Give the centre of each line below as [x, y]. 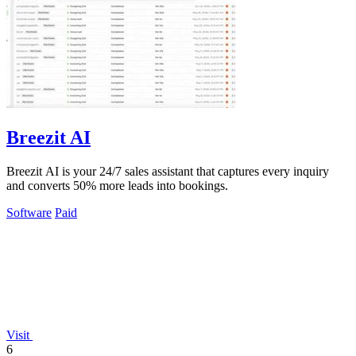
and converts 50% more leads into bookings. [117, 185]
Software [29, 212]
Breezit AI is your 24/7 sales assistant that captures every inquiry [168, 171]
